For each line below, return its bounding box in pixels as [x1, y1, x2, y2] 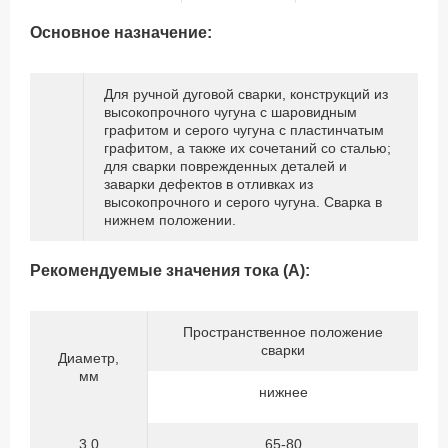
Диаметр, [58, 349, 119, 366]
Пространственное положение [183, 323, 383, 340]
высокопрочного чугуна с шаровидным [104, 103, 357, 120]
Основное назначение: [30, 23, 212, 41]
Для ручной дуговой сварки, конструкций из [104, 85, 388, 102]
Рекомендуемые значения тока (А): [30, 261, 310, 279]
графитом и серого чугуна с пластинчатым [104, 121, 384, 138]
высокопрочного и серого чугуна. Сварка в [104, 193, 382, 210]
